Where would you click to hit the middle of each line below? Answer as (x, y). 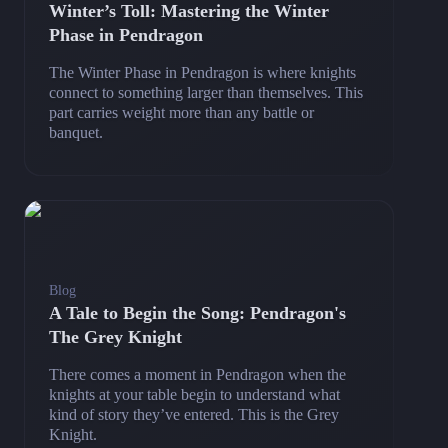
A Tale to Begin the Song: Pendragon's (197, 312)
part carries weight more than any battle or (181, 112)
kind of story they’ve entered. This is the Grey (194, 414)
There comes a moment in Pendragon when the (197, 374)
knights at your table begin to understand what (194, 394)
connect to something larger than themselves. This (206, 92)
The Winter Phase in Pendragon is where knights (202, 72)
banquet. (76, 132)
